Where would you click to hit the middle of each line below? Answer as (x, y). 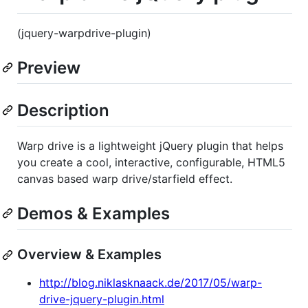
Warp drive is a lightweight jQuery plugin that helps (150, 145)
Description (63, 110)
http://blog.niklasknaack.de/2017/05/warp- (151, 283)
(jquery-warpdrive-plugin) (84, 33)
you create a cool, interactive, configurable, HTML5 (151, 162)
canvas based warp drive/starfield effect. (125, 178)
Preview (49, 67)
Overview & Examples (89, 255)
